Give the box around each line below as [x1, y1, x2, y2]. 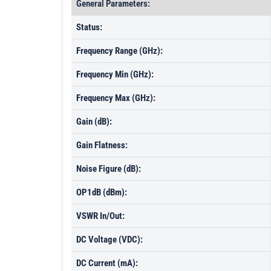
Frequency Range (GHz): [76, 45, 163, 56]
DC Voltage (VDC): [76, 234, 143, 245]
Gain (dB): [76, 116, 112, 127]
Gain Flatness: [76, 140, 128, 151]
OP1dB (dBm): [76, 187, 127, 198]
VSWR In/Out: [76, 211, 125, 221]
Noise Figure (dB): [76, 163, 141, 174]
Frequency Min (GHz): [76, 69, 154, 80]
